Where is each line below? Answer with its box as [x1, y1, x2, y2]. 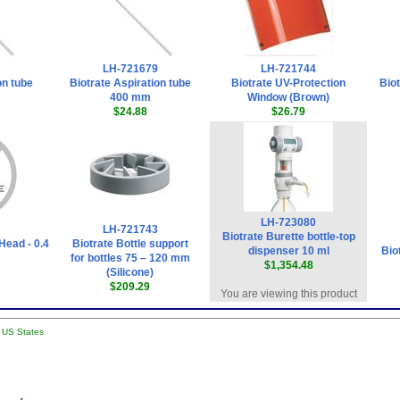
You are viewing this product [220, 287, 357, 300]
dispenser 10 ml [247, 245, 329, 257]
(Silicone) [106, 266, 154, 279]
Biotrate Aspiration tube [69, 77, 191, 89]
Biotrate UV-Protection [231, 77, 346, 89]
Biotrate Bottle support [71, 237, 188, 250]
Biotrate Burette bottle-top [221, 230, 355, 243]
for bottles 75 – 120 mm [70, 252, 190, 264]
